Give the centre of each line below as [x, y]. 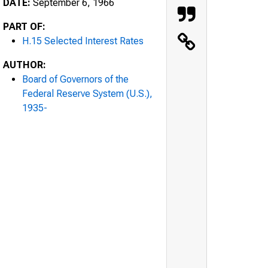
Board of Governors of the [75, 79]
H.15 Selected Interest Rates [83, 41]
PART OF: [24, 26]
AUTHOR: [25, 65]
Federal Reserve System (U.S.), [87, 93]
